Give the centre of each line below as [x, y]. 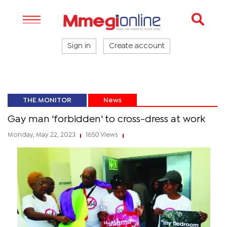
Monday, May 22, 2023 [42, 135]
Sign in [79, 46]
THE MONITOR [47, 100]
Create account [137, 46]
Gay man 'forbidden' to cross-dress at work [106, 119]
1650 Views [102, 135]
